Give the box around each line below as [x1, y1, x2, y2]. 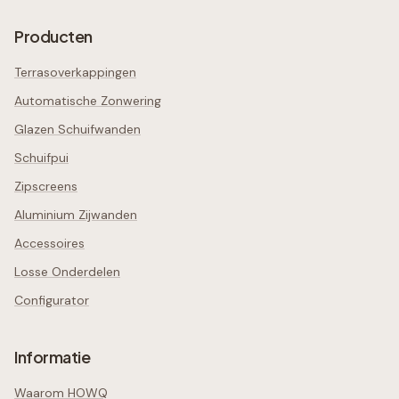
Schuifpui [14, 150, 69, 167]
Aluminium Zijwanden [14, 207, 137, 224]
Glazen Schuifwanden [14, 121, 141, 138]
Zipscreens [14, 178, 77, 195]
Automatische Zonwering [14, 93, 161, 110]
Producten [14, 26, 93, 47]
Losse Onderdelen [14, 264, 120, 281]
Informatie [14, 346, 91, 368]
